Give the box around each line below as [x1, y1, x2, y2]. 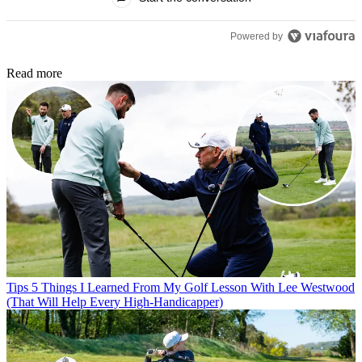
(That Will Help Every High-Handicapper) [6, 294, 223, 309]
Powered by [230, 30, 284, 42]
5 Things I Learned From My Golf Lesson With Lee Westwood [32, 280, 355, 294]
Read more [6, 65, 62, 80]
